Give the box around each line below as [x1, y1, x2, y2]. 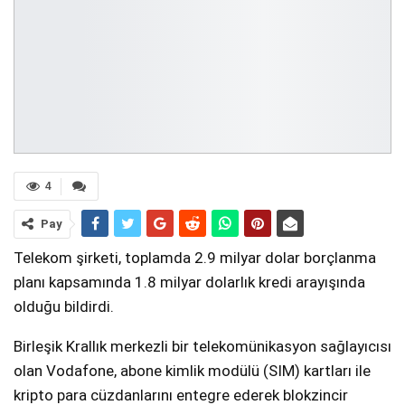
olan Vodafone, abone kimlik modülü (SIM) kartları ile [14, 362, 371, 381]
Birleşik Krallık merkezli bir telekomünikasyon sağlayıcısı [14, 337, 391, 356]
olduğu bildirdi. [14, 297, 114, 316]
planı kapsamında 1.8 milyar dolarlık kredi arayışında [14, 273, 365, 292]
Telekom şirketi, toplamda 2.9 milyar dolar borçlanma [14, 249, 376, 268]
